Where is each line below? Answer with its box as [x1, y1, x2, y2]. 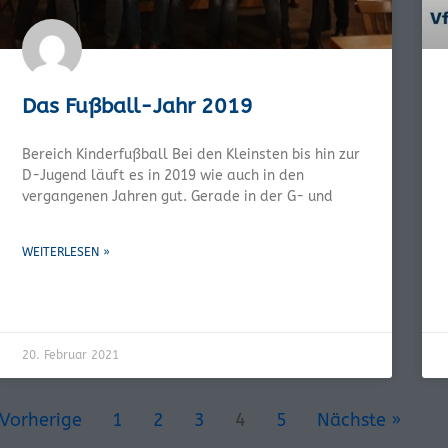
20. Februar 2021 [22, 347, 119, 362]
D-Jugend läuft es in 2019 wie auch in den [22, 166, 304, 184]
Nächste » [316, 408, 401, 431]
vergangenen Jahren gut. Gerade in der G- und [22, 187, 333, 205]
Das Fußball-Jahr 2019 [22, 93, 253, 119]
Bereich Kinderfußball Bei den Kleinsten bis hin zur [22, 145, 360, 163]
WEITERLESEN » [22, 244, 110, 259]
